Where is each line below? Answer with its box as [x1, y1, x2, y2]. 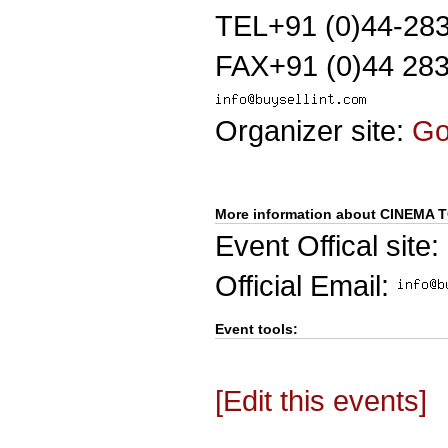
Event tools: [215, 321, 298, 337]
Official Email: [215, 269, 397, 302]
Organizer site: [215, 114, 412, 147]
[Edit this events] [215, 384, 427, 417]
